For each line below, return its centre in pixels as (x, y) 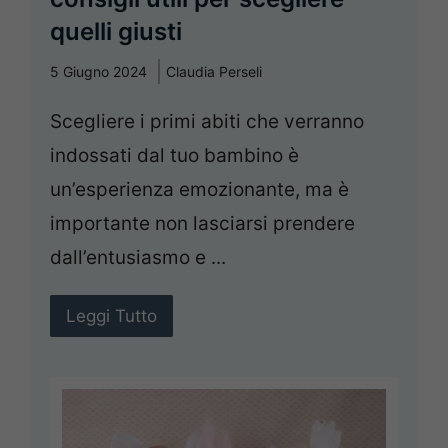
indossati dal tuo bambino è (174, 156)
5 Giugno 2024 (98, 72)
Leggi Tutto (111, 316)
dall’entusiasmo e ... (138, 258)
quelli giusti (116, 32)
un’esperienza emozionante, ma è (199, 190)
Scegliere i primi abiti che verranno (207, 122)
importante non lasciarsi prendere (202, 224)
